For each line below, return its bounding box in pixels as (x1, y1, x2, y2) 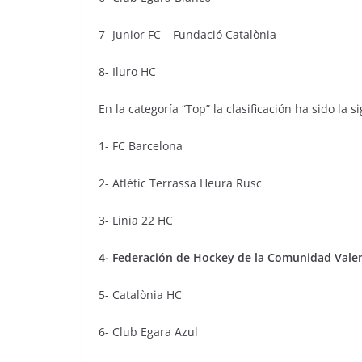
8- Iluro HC (99, 63, 156, 79)
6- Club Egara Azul (99, 323, 198, 339)
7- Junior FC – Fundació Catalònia (99, 26, 276, 42)
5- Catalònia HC (99, 286, 182, 302)
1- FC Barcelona (99, 137, 183, 154)
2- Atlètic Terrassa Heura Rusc (99, 175, 262, 191)
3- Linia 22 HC (99, 212, 173, 228)
